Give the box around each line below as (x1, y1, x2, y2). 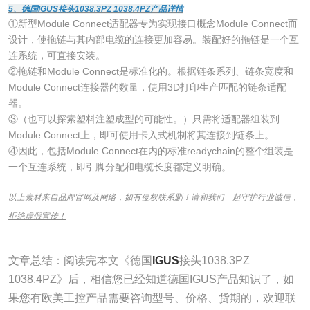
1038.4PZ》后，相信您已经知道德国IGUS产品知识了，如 (8, 273, 294, 286)
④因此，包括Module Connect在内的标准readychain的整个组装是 (8, 145, 293, 156)
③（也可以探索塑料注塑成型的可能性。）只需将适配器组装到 (8, 113, 280, 125)
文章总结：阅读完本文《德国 (8, 255, 152, 267)
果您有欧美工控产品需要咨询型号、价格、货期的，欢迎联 (8, 292, 296, 304)
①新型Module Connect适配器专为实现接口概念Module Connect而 (8, 17, 298, 29)
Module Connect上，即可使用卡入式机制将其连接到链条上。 (8, 129, 274, 140)
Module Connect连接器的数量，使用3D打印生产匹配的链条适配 (8, 81, 286, 93)
